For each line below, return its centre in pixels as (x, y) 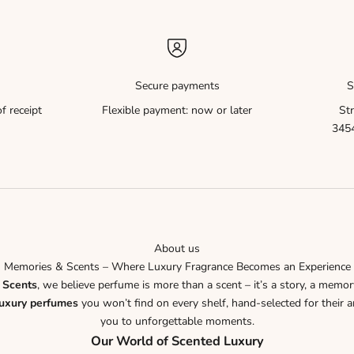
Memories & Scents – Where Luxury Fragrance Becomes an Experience (177, 267)
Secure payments (177, 86)
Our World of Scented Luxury (177, 341)
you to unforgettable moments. (177, 322)
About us (177, 249)
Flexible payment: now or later (177, 111)
